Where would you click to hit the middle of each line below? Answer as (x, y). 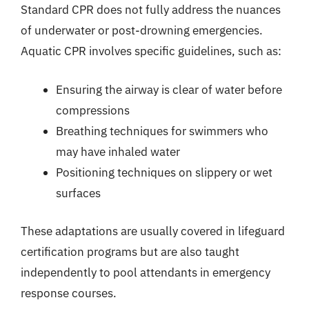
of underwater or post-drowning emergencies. (142, 30)
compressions (93, 110)
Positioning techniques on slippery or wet (164, 172)
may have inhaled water (118, 151)
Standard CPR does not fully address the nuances (151, 10)
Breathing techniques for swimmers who (162, 131)
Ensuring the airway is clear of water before (169, 89)
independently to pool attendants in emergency (146, 272)
